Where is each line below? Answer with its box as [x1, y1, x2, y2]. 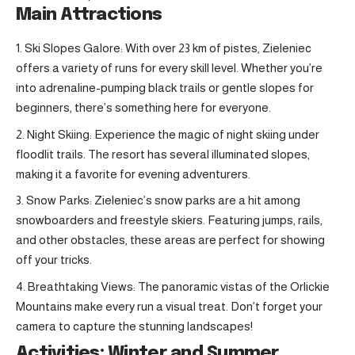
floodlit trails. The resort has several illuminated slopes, [16, 147, 310, 161]
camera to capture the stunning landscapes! [16, 319, 253, 333]
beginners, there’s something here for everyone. [16, 101, 271, 115]
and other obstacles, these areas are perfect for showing [16, 233, 325, 247]
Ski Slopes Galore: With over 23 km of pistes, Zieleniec [25, 41, 311, 55]
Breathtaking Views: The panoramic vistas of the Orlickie [28, 279, 330, 293]
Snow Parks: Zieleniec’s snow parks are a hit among [26, 193, 300, 208]
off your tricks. [16, 253, 92, 267]
